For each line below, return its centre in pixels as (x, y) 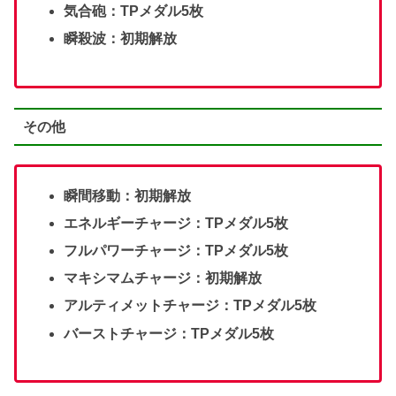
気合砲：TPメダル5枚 (134, 11)
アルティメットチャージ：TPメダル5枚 (190, 306)
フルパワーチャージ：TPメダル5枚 (176, 251)
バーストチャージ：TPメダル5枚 (169, 333)
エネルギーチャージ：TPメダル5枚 (176, 223)
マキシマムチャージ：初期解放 (163, 278)
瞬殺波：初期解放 (121, 39)
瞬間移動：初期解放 (128, 195)
